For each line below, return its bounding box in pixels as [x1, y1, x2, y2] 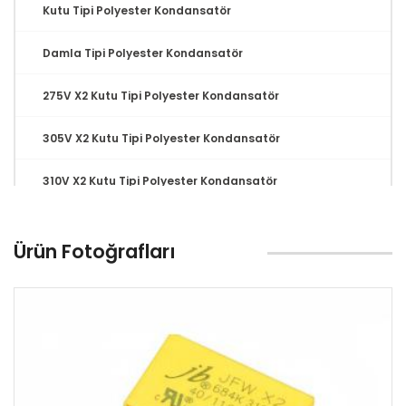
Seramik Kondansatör [24, 341, 165, 359]
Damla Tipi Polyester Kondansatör [43, 45, 243, 62]
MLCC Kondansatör [24, 299, 148, 317]
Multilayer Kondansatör [24, 216, 176, 234]
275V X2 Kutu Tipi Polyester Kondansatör [43, 88, 279, 104]
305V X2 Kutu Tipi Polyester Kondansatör [43, 130, 280, 147]
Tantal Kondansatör [24, 257, 155, 275]
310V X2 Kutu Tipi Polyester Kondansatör [43, 173, 277, 189]
